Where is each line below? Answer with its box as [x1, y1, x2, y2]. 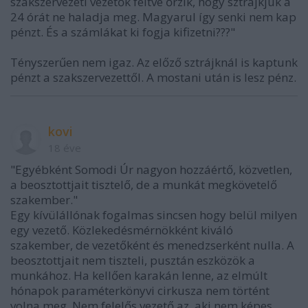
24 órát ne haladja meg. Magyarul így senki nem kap [10, 9, 296, 25]
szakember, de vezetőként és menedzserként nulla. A [10, 237, 294, 253]
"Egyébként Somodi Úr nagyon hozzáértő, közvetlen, [10, 162, 292, 177]
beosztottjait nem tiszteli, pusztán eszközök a [10, 252, 255, 268]
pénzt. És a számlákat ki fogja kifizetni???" [10, 24, 235, 40]
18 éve [48, 141, 81, 155]
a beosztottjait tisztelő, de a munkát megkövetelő [10, 177, 277, 192]
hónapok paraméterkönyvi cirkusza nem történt [10, 283, 269, 298]
